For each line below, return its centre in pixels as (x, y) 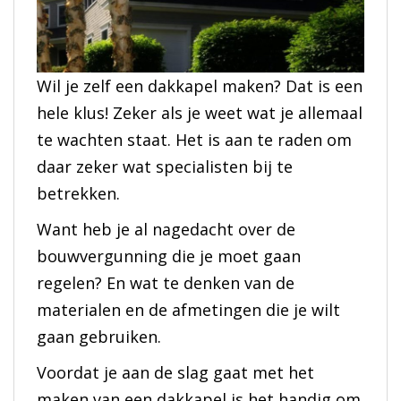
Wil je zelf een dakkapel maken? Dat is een (200, 86)
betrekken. (78, 194)
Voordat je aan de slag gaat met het (175, 373)
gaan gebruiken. (99, 337)
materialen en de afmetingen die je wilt (188, 310)
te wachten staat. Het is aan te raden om (194, 140)
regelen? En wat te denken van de (166, 283)
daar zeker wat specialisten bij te (165, 167)
